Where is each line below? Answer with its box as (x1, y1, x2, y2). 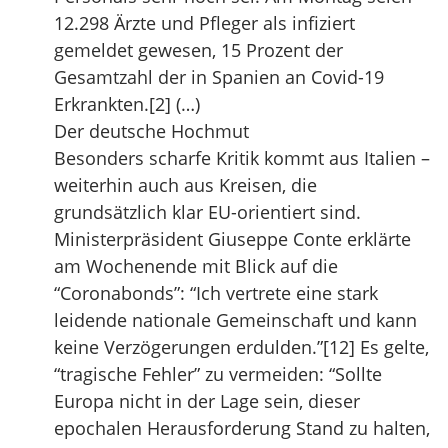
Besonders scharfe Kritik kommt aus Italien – (54, 146, 430, 170)
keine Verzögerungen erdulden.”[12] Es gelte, (54, 335, 429, 359)
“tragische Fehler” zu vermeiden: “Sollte (54, 362, 382, 386)
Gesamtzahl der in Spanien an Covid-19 (54, 65, 384, 89)
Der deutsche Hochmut (54, 119, 249, 143)
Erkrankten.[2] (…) (54, 92, 200, 116)
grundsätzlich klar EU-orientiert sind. (54, 200, 361, 224)
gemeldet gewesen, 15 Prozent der (54, 38, 343, 62)
